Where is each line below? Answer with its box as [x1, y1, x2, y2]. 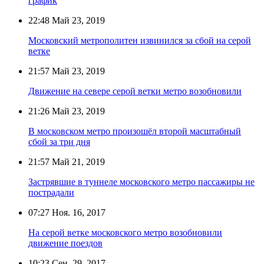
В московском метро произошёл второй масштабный [28, 126, 241, 136]
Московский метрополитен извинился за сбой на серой [28, 35, 251, 45]
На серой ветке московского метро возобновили [28, 227, 222, 237]
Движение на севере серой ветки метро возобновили [28, 85, 242, 96]
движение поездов [28, 237, 103, 248]
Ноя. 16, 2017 [49, 207, 105, 217]
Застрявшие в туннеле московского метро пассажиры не [28, 176, 255, 187]
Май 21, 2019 [49, 156, 105, 167]
